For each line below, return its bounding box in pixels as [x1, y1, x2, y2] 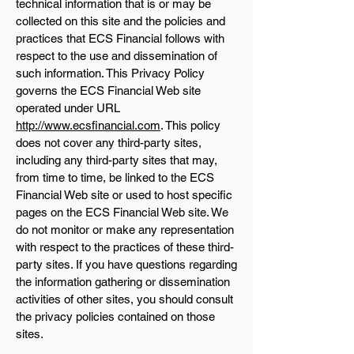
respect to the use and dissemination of [16, 49, 217, 62]
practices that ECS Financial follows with [16, 32, 224, 45]
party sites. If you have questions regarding [16, 258, 237, 271]
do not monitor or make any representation [16, 223, 234, 236]
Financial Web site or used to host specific [16, 188, 232, 201]
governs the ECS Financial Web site [16, 84, 201, 97]
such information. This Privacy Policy [16, 66, 205, 80]
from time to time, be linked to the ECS [16, 171, 214, 184]
